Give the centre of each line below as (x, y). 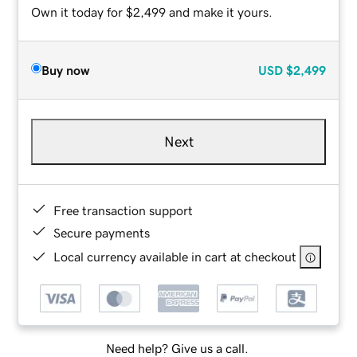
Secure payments (102, 232)
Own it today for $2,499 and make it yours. (152, 12)
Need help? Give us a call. (177, 349)
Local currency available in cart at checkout (175, 256)
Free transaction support (124, 210)
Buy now (66, 70)
